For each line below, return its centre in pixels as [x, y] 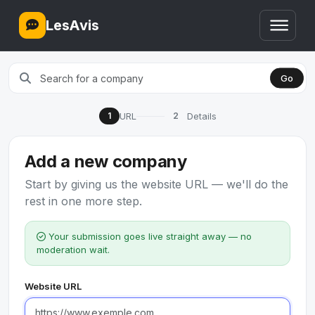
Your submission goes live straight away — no [149, 236]
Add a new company [106, 161]
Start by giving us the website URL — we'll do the [156, 184]
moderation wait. [73, 250]
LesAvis [72, 25]
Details [201, 116]
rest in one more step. [83, 201]
